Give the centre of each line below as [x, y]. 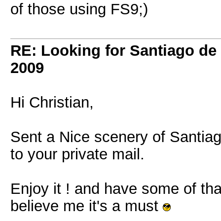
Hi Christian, [52, 102]
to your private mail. [77, 154]
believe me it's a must [87, 206]
